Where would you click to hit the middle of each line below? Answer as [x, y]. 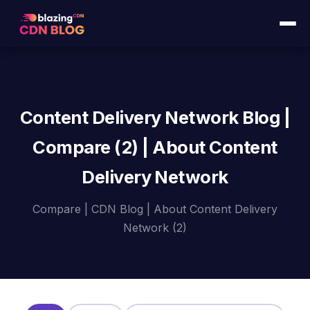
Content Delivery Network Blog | [155, 117]
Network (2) [155, 228]
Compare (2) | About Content [155, 147]
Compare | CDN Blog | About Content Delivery [155, 209]
